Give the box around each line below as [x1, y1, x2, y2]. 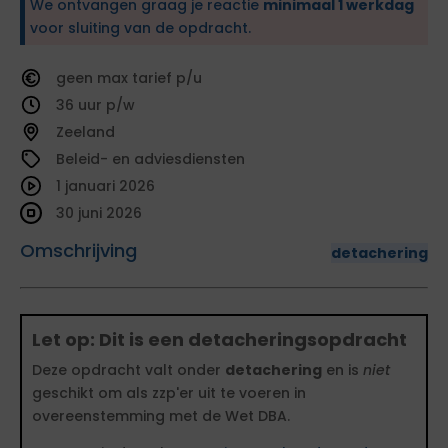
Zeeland [56, 122, 115, 142]
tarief [132, 68, 176, 88]
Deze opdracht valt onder [32, 360, 225, 380]
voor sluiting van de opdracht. [30, 18, 251, 38]
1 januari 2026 [56, 176, 155, 196]
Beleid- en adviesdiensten [56, 149, 245, 169]
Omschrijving [20, 238, 137, 263]
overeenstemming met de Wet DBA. [32, 406, 290, 426]
